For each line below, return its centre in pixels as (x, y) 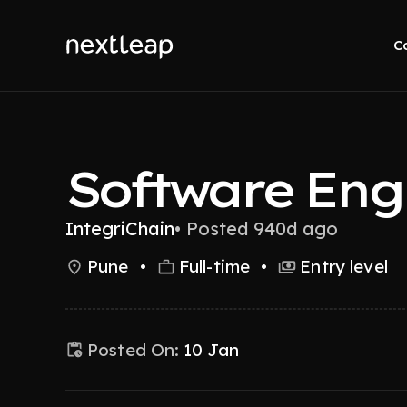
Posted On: (134, 349)
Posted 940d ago (262, 228)
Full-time (214, 266)
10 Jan (211, 349)
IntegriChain (120, 228)
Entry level (344, 266)
